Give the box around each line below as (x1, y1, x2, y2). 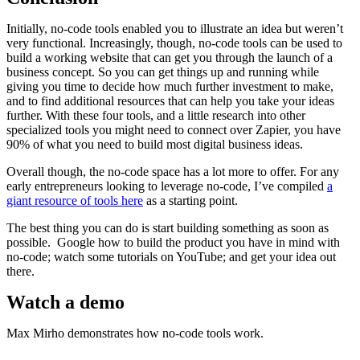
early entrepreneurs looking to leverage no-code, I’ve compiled (6, 179, 327, 194)
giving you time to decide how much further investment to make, (6, 80, 333, 94)
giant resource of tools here (6, 194, 143, 208)
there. (6, 264, 35, 279)
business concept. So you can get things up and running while (6, 65, 319, 80)
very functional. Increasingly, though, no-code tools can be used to (6, 36, 342, 51)
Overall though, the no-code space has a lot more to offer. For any (6, 165, 339, 179)
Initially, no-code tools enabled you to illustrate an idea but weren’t (6, 22, 343, 36)
